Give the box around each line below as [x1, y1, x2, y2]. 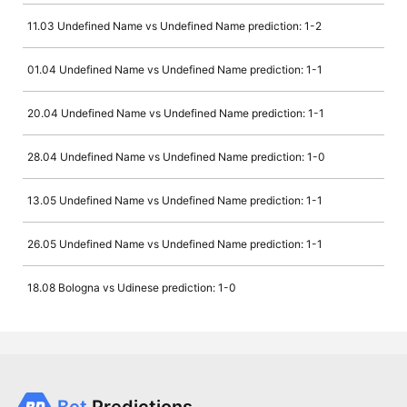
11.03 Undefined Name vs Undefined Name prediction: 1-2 [27, 19, 322, 34]
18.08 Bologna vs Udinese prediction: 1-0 [27, 281, 236, 295]
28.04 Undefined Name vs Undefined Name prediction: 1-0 [27, 150, 325, 164]
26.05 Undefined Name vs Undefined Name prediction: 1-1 [27, 237, 323, 252]
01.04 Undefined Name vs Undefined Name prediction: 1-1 [27, 63, 323, 77]
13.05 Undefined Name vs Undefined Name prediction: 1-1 [27, 194, 323, 208]
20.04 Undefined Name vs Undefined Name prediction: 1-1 [27, 106, 324, 121]
